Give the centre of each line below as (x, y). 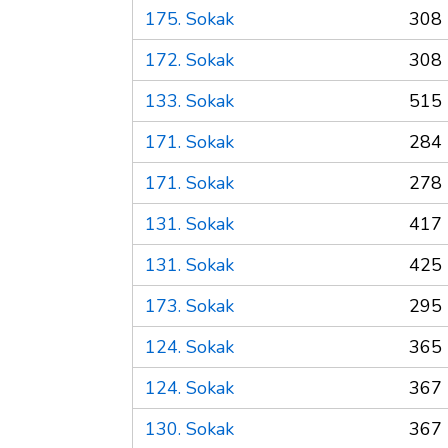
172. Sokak (189, 59)
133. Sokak (189, 100)
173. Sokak (189, 305)
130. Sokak (189, 428)
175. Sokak (189, 18)
